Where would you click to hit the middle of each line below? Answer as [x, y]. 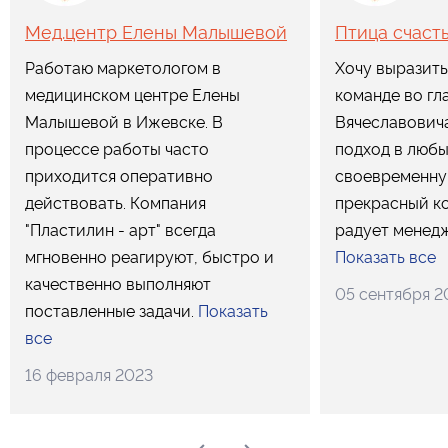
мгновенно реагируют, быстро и [149, 257]
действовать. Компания [115, 203]
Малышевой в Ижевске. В [124, 122]
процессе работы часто [117, 149]
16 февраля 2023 [89, 375]
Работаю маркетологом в [123, 68]
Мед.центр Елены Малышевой [156, 32]
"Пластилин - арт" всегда [120, 230]
